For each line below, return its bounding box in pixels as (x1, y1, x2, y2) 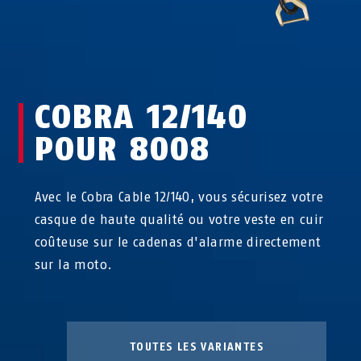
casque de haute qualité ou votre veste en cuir (34, 211, 324, 227)
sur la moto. (34, 256, 113, 272)
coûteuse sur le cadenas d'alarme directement (34, 234, 322, 250)
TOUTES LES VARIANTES (129, 339, 263, 354)
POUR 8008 (34, 129, 210, 168)
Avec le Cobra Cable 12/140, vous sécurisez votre (34, 189, 324, 205)
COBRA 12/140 (34, 97, 248, 136)
